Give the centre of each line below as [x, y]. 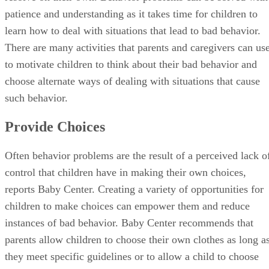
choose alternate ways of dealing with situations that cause [132, 81]
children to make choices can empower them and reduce [127, 206]
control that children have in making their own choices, [125, 172]
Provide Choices [55, 126]
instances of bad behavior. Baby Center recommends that [129, 222]
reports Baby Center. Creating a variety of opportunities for [134, 189]
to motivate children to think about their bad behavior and [131, 64]
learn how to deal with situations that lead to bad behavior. [133, 30]
